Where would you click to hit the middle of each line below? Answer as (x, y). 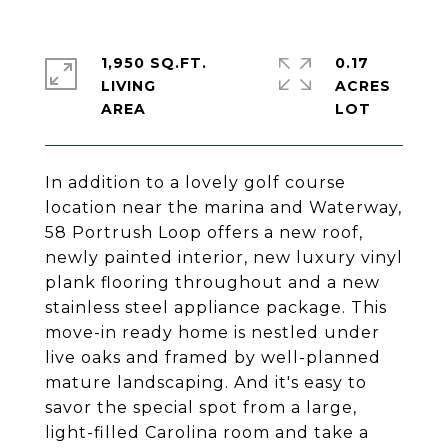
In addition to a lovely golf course (195, 182)
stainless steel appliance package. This (216, 307)
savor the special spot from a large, (201, 407)
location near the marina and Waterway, (223, 207)
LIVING (128, 86)
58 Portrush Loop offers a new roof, (204, 232)
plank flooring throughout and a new (212, 282)
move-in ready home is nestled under (212, 332)
